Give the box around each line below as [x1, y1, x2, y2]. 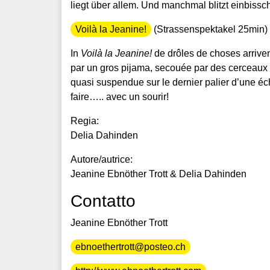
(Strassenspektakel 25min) [151, 24, 268, 34]
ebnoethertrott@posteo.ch [75, 241, 186, 252]
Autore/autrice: [71, 154, 133, 165]
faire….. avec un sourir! [71, 91, 169, 102]
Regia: [71, 115, 99, 126]
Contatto [71, 191, 136, 210]
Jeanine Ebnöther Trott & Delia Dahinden [71, 168, 246, 179]
